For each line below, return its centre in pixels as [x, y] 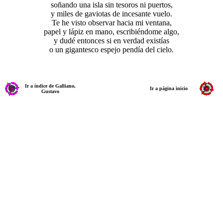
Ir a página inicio [168, 88]
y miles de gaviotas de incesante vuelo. [111, 14]
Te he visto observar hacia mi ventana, [111, 23]
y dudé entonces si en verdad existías [111, 41]
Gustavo [50, 91]
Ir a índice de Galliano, [50, 86]
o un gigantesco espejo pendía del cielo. [111, 50]
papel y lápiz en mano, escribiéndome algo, [111, 32]
